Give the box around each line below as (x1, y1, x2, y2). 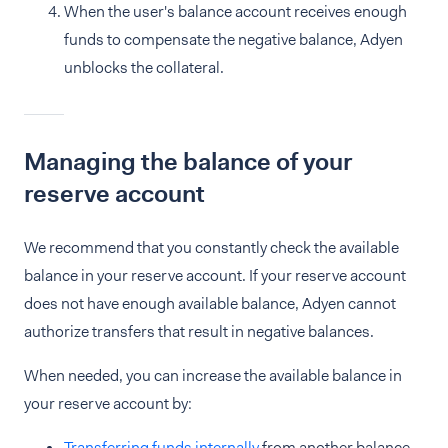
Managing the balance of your (24, 146, 352, 178)
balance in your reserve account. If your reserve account (24, 265, 406, 286)
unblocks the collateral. (64, 57, 224, 78)
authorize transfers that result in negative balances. (24, 321, 374, 342)
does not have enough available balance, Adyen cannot (24, 293, 396, 314)
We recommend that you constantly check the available (24, 237, 399, 258)
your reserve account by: (24, 393, 192, 414)
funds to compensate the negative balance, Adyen (64, 29, 403, 50)
